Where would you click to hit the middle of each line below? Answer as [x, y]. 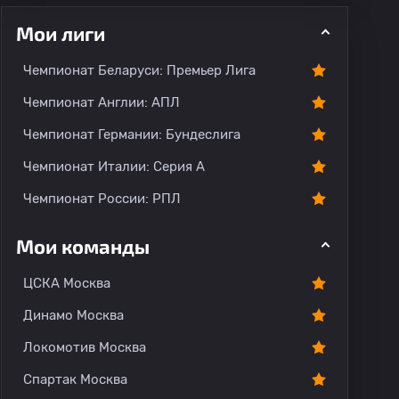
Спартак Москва [75, 379]
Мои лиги [61, 33]
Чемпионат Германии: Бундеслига [132, 134]
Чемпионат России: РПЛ [102, 199]
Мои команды [83, 246]
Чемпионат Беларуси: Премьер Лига [139, 70]
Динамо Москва [73, 315]
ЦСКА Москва [67, 283]
